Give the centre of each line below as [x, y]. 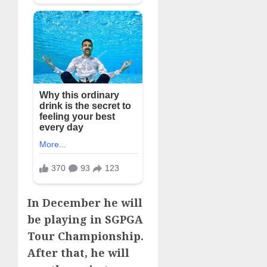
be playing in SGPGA [85, 219]
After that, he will [78, 252]
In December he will [85, 202]
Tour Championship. [86, 236]
